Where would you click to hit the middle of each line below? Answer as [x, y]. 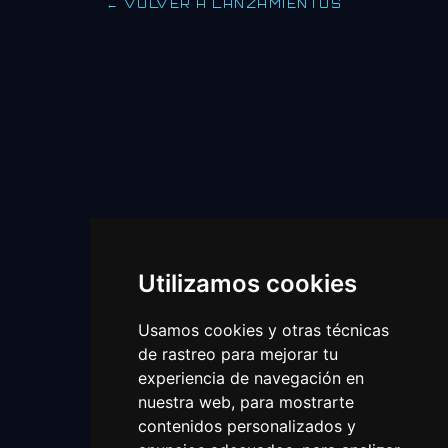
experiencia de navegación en [250, 378]
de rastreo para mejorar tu [237, 354]
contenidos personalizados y [246, 426]
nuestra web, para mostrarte [245, 402]
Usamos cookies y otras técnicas [263, 330]
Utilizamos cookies [247, 283]
